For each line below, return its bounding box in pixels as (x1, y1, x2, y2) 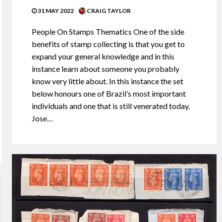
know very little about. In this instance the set (32, 76, 184, 86)
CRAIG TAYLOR (86, 6, 131, 14)
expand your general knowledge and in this (32, 51, 175, 61)
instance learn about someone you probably (32, 63, 180, 73)
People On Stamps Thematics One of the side (32, 26, 185, 36)
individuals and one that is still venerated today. (32, 101, 190, 111)
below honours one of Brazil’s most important (32, 88, 186, 98)
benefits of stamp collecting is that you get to (32, 39, 185, 49)
